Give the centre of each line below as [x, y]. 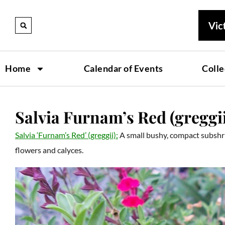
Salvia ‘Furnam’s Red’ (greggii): [67, 135]
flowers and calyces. [49, 150]
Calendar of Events [123, 68]
